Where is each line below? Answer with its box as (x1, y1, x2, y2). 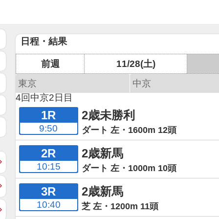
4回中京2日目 (16, 92, 73, 103)
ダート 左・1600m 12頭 (81, 125, 176, 135)
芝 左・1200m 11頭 (81, 201, 158, 211)
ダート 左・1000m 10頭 (81, 163, 176, 173)
